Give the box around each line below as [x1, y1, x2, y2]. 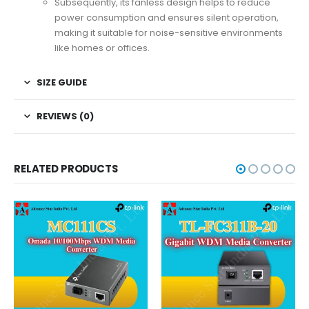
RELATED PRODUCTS [14, 161, 118, 176]
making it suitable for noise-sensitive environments [54, 26, 283, 39]
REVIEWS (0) [37, 109, 94, 123]
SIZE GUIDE [37, 75, 87, 89]
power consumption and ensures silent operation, [54, 10, 279, 24]
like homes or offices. [54, 41, 150, 54]
